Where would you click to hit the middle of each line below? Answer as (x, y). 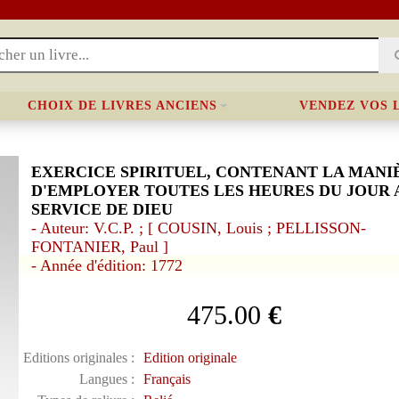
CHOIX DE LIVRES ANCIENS (122, 106)
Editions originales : (78, 358)
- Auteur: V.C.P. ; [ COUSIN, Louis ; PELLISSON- (198, 228)
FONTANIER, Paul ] (99, 247)
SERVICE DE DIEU (102, 209)
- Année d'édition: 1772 (106, 265)
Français (167, 379)
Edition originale (190, 358)
